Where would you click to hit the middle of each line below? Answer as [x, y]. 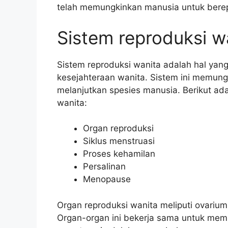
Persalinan [104, 166]
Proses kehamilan [119, 154]
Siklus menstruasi [119, 141]
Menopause [107, 179]
